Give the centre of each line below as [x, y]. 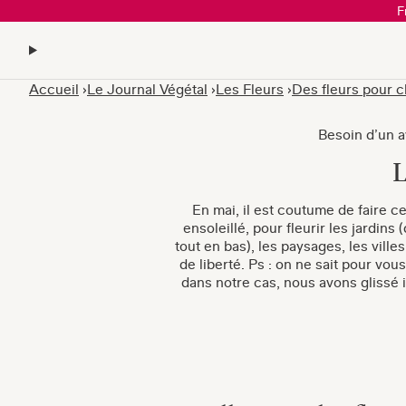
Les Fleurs [250, 89]
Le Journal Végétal [147, 89]
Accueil [54, 89]
